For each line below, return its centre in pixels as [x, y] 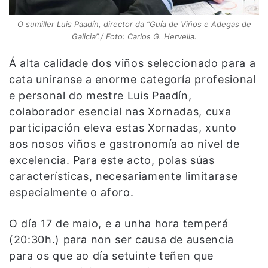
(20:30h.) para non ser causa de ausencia [121, 239]
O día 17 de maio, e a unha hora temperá [119, 223]
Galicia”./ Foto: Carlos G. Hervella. [134, 36]
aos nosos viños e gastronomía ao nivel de [124, 144]
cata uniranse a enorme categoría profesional [133, 79]
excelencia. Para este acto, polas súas [112, 160]
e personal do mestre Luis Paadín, [100, 95]
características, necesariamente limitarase [124, 176]
